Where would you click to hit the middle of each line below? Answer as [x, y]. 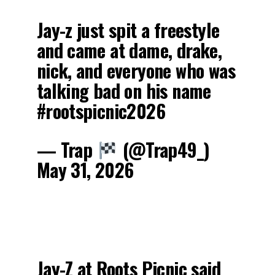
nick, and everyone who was [136, 71]
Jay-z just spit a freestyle [128, 30]
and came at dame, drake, [129, 50]
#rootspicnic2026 [101, 111]
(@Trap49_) [164, 150]
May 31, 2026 [85, 170]
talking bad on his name [124, 91]
